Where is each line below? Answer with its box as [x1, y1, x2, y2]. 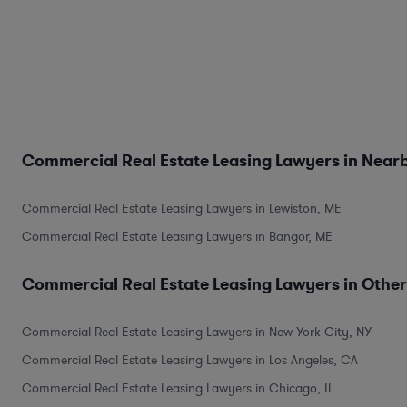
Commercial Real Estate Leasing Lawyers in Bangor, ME [22, 227, 333, 245]
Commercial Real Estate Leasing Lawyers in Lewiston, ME [22, 199, 342, 217]
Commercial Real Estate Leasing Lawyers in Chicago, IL [22, 379, 333, 397]
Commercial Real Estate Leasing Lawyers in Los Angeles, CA [22, 351, 358, 369]
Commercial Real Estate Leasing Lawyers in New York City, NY [22, 323, 372, 341]
